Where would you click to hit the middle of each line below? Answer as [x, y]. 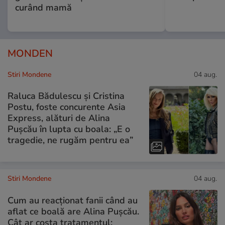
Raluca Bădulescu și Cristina [66, 96]
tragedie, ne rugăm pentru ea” [70, 140]
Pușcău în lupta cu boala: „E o [69, 129]
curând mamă [43, 7]
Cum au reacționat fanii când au [73, 200]
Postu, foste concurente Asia [67, 107]
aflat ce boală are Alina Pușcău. [73, 211]
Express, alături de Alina [59, 118]
